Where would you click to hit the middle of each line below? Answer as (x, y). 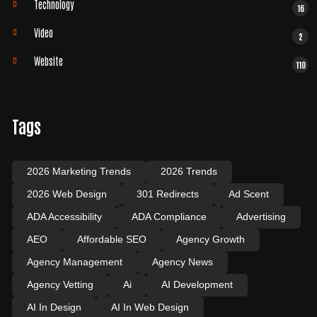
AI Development (197, 284)
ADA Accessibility (64, 216)
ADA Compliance (169, 216)
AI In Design (54, 307)
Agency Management (74, 261)
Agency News (182, 261)
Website (48, 61)
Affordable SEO (111, 239)
